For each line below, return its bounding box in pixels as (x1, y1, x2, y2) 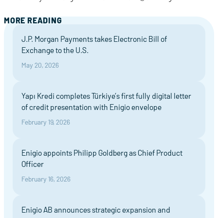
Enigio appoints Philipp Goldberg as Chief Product (21, 148, 182, 158)
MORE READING (4, 16, 62, 25)
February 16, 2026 (21, 175, 71, 183)
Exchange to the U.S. (21, 45, 89, 55)
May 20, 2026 (21, 61, 59, 70)
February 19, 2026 (21, 118, 70, 127)
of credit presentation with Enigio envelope (21, 102, 162, 112)
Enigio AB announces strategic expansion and (21, 205, 170, 215)
